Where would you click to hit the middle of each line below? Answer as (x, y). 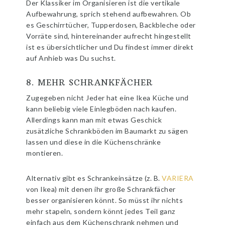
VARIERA (178, 178)
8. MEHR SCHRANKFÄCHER (90, 83)
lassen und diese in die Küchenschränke (94, 142)
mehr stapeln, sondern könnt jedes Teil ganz (101, 211)
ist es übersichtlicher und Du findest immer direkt (110, 47)
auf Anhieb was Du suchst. (71, 58)
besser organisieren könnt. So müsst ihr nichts (105, 200)
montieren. (45, 153)
